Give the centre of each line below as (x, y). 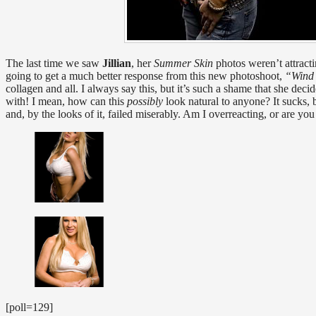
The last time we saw (54, 63)
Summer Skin (183, 63)
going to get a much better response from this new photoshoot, (145, 76)
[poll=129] (29, 308)
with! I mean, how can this (66, 102)
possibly (145, 102)
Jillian (117, 63)
